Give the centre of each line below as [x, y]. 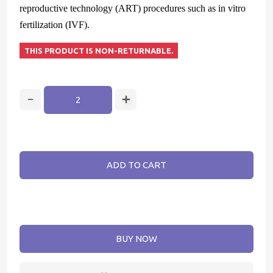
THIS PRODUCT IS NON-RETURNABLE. [99, 50]
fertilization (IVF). [55, 24]
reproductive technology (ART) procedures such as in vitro [133, 8]
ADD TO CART [136, 165]
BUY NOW [136, 238]
